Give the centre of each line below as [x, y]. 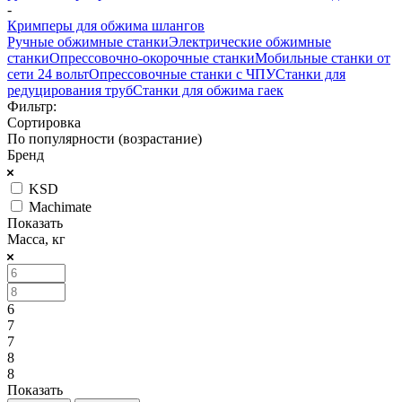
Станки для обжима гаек [208, 90]
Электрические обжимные [250, 41]
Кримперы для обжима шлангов [106, 25]
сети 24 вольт [48, 74]
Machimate [60, 206]
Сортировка [44, 122]
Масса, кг [36, 239]
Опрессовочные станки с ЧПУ [182, 74]
